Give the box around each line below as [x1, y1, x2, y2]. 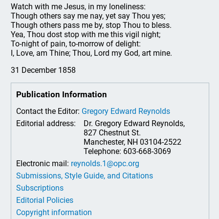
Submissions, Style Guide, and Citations [16, 171, 153, 180]
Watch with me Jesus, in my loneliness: [11, 2, 146, 11]
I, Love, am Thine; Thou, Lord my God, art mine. [11, 48, 173, 58]
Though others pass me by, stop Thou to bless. [11, 21, 172, 30]
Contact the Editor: [16, 107, 82, 116]
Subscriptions [16, 183, 64, 193]
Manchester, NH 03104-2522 [84, 137, 182, 147]
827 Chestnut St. [84, 128, 141, 137]
